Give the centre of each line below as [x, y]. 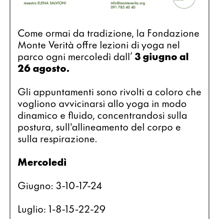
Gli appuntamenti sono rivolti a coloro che [109, 91]
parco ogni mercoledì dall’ [76, 56]
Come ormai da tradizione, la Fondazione [109, 33]
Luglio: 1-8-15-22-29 [62, 208]
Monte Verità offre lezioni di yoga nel [99, 44]
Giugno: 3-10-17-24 [60, 185]
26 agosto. [44, 68]
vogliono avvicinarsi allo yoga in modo [102, 103]
